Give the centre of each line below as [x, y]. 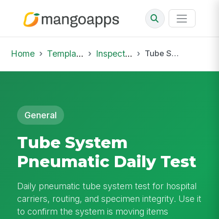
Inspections [110, 53]
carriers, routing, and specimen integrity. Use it [109, 198]
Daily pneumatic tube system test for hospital [107, 186]
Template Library [61, 53]
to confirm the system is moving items [93, 211]
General [41, 115]
